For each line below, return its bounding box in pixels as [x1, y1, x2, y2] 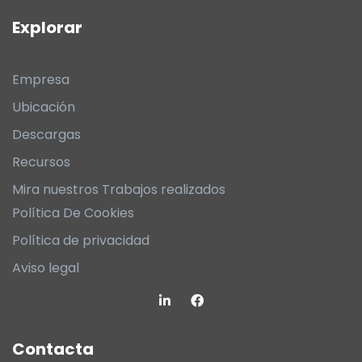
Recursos [12, 153, 70, 172]
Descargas [12, 125, 81, 145]
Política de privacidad [12, 231, 149, 250]
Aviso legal [12, 259, 79, 278]
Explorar [12, 16, 82, 40]
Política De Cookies [12, 204, 134, 223]
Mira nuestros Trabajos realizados [12, 180, 225, 200]
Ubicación [12, 98, 75, 117]
